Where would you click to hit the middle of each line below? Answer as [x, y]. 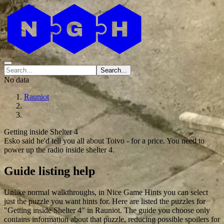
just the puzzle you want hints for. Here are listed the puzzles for [105, 201]
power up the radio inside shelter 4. [59, 150]
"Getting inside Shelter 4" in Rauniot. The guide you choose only [107, 210]
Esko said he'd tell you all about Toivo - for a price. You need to [104, 141]
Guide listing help [49, 171]
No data [16, 80]
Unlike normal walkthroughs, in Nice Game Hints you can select [106, 192]
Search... [114, 70]
